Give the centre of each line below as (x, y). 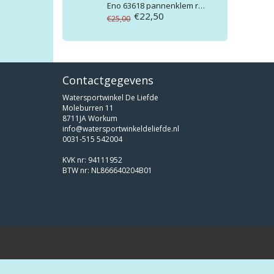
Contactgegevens (108, 80)
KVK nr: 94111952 (92, 160)
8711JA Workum (90, 119)
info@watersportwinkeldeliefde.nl (121, 129)
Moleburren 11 (88, 108)
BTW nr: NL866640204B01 (107, 171)
